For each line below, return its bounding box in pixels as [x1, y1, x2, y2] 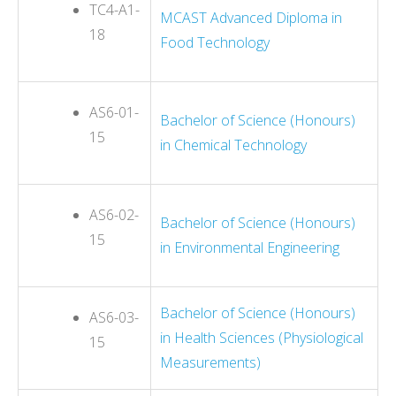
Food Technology [160, 32, 270, 52]
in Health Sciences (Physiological [160, 327, 363, 347]
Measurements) [160, 352, 261, 372]
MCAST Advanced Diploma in [160, 7, 342, 27]
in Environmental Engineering [160, 237, 339, 257]
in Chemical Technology [160, 134, 307, 155]
